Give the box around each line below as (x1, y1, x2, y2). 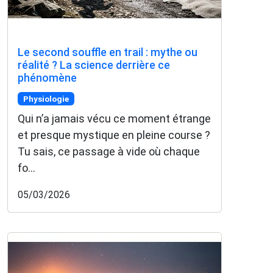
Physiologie (23, 93, 69, 104)
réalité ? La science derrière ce (18, 58, 170, 72)
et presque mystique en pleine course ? (18, 129, 210, 142)
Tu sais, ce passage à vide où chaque (18, 145, 200, 158)
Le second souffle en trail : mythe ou (18, 46, 197, 59)
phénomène (18, 71, 77, 85)
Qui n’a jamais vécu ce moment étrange (18, 112, 211, 126)
